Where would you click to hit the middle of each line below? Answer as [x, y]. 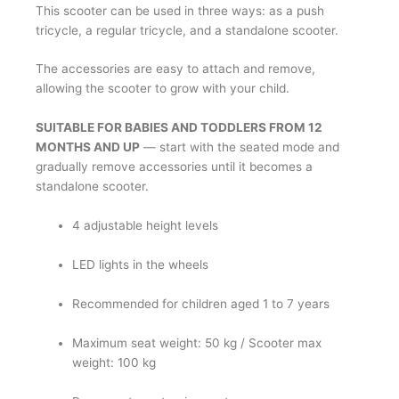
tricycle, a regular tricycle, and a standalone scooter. [187, 30]
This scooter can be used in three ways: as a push [180, 10]
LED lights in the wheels [141, 265]
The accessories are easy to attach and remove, [175, 69]
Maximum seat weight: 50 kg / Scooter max [197, 342]
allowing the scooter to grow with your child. [163, 89]
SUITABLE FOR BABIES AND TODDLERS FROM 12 [179, 128]
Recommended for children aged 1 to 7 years [201, 303]
